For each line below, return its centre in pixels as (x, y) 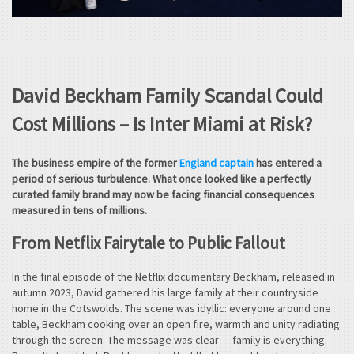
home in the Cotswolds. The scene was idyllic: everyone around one (171, 308)
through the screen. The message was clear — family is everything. (169, 339)
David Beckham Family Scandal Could (168, 96)
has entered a (288, 162)
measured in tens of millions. (79, 210)
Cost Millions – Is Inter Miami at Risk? (162, 124)
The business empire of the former (96, 162)
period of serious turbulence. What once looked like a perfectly (162, 178)
